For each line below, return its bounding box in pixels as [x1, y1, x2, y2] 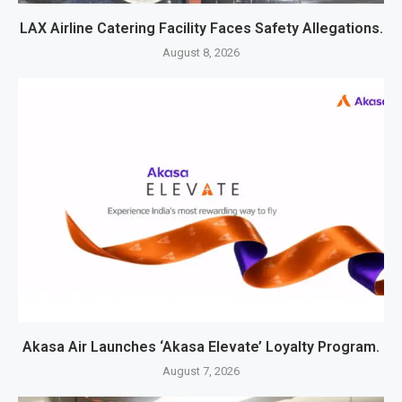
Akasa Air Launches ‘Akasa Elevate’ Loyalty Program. [22, 338, 380, 356]
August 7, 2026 [162, 364, 240, 379]
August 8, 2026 [162, 46, 240, 60]
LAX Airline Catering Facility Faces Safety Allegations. [19, 20, 383, 38]
